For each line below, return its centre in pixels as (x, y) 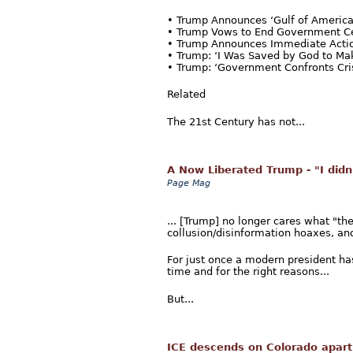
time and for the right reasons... (248, 272)
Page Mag (189, 184)
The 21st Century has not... (236, 121)
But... (180, 299)
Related (186, 95)
